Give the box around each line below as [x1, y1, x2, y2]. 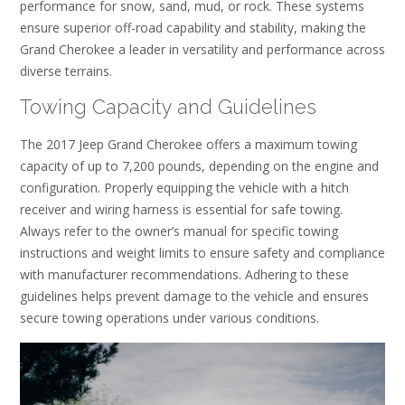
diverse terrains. [20, 61, 112, 80]
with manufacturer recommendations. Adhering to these [20, 265, 349, 283]
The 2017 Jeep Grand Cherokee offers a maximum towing [20, 135, 357, 153]
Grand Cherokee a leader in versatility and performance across [20, 40, 385, 58]
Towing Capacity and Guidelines [20, 95, 316, 119]
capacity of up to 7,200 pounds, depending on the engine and [20, 156, 379, 174]
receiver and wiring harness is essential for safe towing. [20, 200, 343, 218]
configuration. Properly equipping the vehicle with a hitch [20, 178, 349, 196]
